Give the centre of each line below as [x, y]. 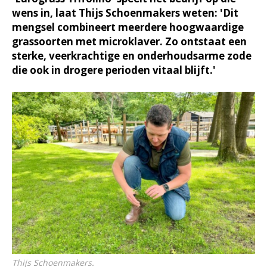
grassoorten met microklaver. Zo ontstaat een [129, 41]
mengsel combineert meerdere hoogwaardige [128, 27]
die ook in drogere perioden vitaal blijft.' [114, 70]
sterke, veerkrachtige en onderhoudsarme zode [132, 56]
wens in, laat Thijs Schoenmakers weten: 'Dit [125, 13]
